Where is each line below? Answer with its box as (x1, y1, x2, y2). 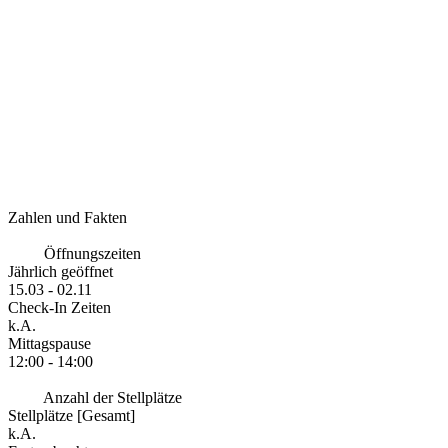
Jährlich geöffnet (8, 262, 113, 280)
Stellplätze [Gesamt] (8, 406, 135, 424)
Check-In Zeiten (8, 298, 111, 316)
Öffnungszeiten (40, 244, 141, 262)
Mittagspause (8, 334, 91, 352)
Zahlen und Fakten (8, 208, 127, 226)
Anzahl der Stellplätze (40, 388, 182, 406)
